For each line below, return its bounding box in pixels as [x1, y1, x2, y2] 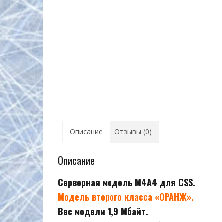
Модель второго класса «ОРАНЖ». [58, 190, 194, 203]
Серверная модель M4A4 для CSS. [58, 175, 195, 189]
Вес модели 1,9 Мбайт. [58, 204, 148, 218]
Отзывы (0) [114, 127, 152, 136]
